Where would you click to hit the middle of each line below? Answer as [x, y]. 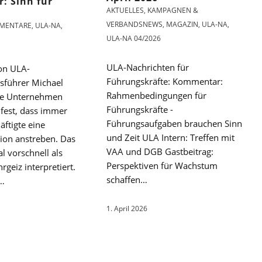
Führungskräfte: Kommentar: [165, 82]
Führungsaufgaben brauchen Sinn [175, 124]
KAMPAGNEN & [173, 11]
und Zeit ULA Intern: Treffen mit [171, 138]
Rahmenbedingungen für [157, 96]
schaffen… [127, 180]
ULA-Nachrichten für [148, 68]
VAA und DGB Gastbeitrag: [160, 152]
